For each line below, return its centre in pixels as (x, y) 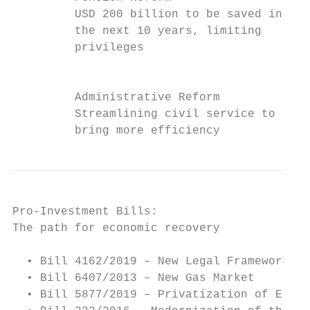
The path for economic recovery (116, 228)
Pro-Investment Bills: (85, 212)
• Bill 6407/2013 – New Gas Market (134, 278)
